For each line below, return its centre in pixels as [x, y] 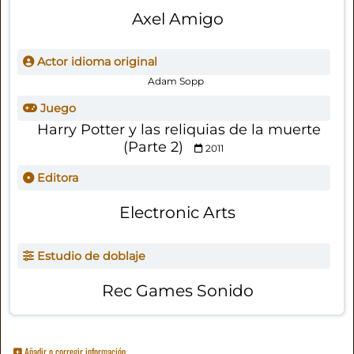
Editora [56, 178]
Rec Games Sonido [177, 291]
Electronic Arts [178, 213]
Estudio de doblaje [89, 256]
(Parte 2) [153, 147]
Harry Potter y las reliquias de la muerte [179, 130]
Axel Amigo [177, 18]
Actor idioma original [95, 62]
